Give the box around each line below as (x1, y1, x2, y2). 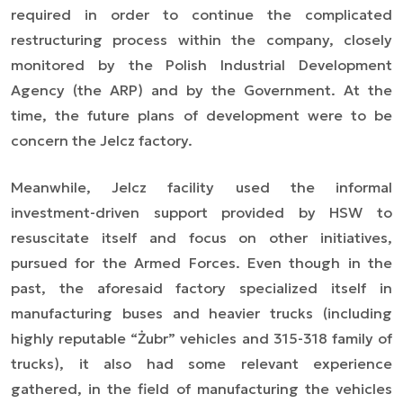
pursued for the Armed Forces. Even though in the (11, 254, 392, 273)
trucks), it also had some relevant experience (11, 354, 392, 373)
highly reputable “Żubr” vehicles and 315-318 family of (11, 329, 392, 348)
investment (11, 203, 90, 222)
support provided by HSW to (139, 203, 392, 222)
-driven (90, 203, 139, 222)
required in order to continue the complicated (11, 5, 392, 24)
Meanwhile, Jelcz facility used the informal (11, 178, 392, 197)
